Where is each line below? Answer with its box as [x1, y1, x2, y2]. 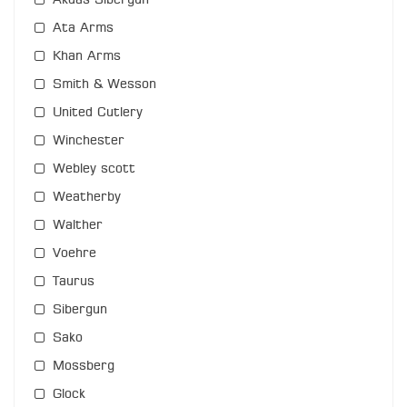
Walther [53, 219, 103, 233]
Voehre [53, 247, 96, 261]
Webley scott [53, 163, 135, 176]
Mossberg [53, 360, 114, 373]
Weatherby [53, 191, 121, 204]
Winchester [53, 134, 124, 148]
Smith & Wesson [53, 78, 156, 92]
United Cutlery [53, 106, 143, 120]
